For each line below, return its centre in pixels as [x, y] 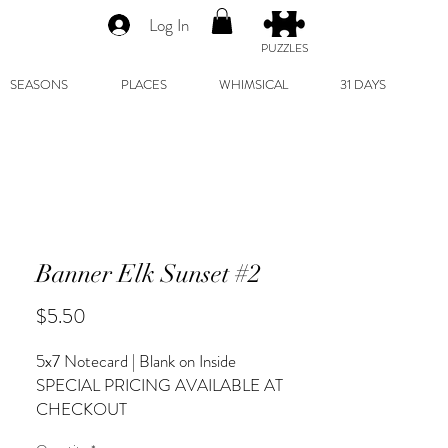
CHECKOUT [81, 409]
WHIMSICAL [253, 85]
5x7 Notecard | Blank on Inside [136, 361]
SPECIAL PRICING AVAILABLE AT [159, 385]
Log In [168, 24]
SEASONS [38, 85]
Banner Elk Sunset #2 [148, 274]
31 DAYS [363, 85]
